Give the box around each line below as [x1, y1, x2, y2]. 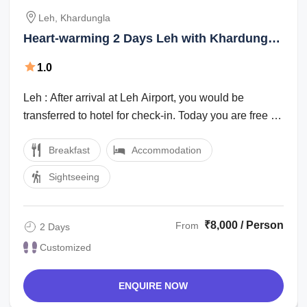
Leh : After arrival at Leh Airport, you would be [23, 92, 245, 104]
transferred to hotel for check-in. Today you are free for [23, 110, 284, 122]
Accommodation [132, 145, 202, 156]
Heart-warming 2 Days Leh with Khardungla [23, 32, 279, 46]
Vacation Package [23, 49, 128, 64]
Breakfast [49, 145, 90, 156]
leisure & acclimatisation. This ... [23, 127, 180, 140]
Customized [40, 242, 92, 254]
